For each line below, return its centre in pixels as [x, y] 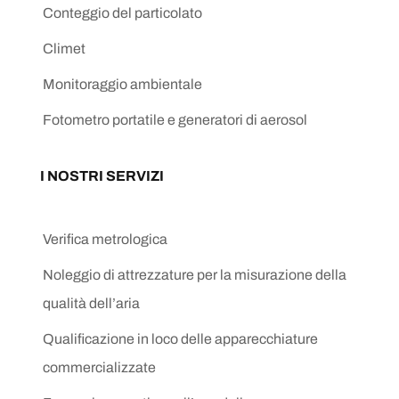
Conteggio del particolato [122, 13]
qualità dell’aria [91, 303]
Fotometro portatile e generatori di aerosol [175, 120]
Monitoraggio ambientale [122, 84]
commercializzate [99, 367]
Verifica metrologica [105, 239]
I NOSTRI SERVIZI [102, 176]
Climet [64, 49]
